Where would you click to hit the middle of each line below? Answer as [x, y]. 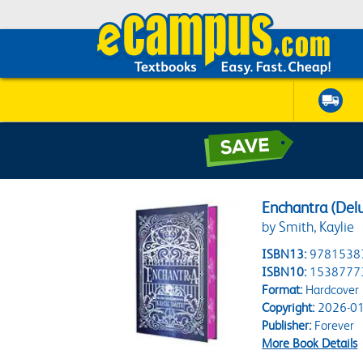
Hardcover [331, 290]
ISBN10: [284, 272]
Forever [333, 325]
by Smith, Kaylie [308, 227]
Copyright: [288, 307]
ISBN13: [284, 254]
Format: [282, 290]
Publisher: [287, 325]
